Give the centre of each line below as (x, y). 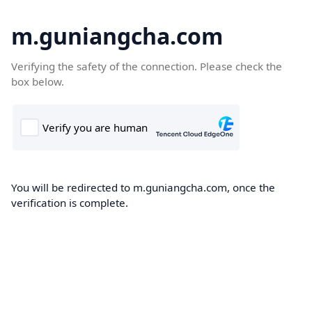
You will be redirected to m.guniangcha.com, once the (143, 187)
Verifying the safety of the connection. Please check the (147, 66)
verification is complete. (70, 203)
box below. (38, 81)
